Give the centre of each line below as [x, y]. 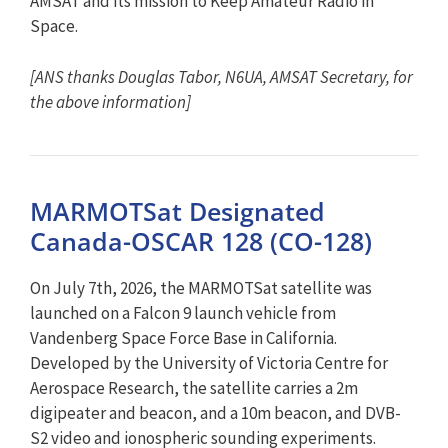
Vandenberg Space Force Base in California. [183, 337]
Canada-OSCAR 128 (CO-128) [201, 240]
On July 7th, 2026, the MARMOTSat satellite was [201, 287]
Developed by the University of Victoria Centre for [209, 362]
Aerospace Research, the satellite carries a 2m [194, 387]
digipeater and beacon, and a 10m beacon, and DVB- [215, 412]
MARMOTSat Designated [177, 210]
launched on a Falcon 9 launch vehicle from [183, 312]
